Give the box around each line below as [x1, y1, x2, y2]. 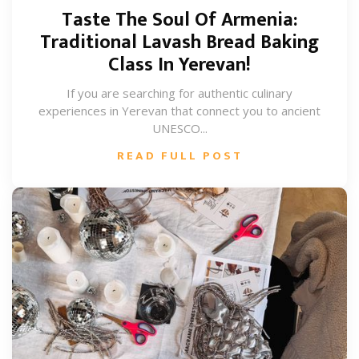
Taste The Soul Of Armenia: [62, 4, 297, 36]
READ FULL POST [116, 146, 243, 166]
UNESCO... [151, 120, 208, 136]
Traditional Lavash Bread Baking [40, 26, 319, 58]
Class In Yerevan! [108, 49, 251, 81]
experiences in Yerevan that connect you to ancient [38, 103, 321, 119]
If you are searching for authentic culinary [67, 85, 292, 101]
